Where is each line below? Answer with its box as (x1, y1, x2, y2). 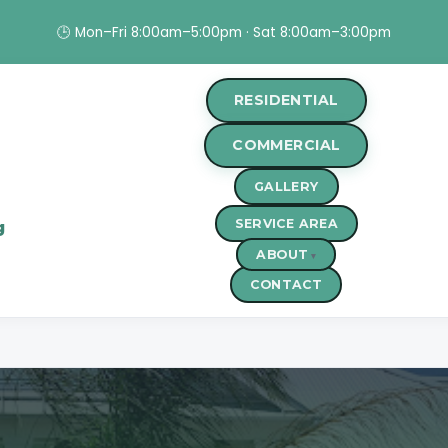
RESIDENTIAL (233, 91, 339, 109)
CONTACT (250, 277, 323, 292)
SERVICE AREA (234, 216, 339, 231)
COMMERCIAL (232, 136, 341, 154)
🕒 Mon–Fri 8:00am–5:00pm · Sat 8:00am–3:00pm (57, 22, 391, 42)
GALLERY (253, 179, 319, 194)
